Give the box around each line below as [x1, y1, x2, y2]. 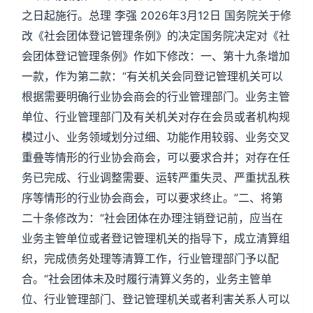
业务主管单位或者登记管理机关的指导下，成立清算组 [22, 231, 290, 245]
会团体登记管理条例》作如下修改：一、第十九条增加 [22, 49, 290, 63]
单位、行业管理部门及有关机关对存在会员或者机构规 [22, 110, 290, 124]
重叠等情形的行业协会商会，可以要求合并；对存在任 [22, 150, 290, 164]
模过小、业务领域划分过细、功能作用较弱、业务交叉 [22, 130, 290, 144]
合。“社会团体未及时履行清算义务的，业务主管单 [22, 272, 272, 286]
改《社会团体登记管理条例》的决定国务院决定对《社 [22, 29, 290, 43]
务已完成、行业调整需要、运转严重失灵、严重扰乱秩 [22, 170, 290, 184]
